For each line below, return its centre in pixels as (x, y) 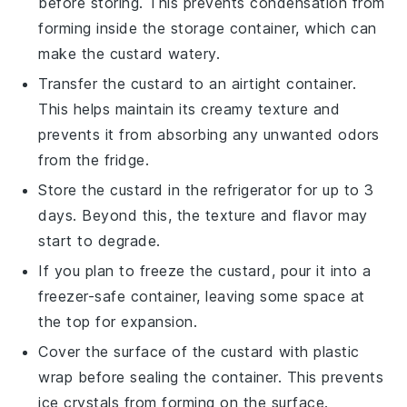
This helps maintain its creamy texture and (189, 109)
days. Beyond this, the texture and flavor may (203, 215)
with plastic (317, 351)
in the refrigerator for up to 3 (268, 189)
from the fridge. (94, 159)
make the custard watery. (129, 53)
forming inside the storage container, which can (208, 28)
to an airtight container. (270, 83)
